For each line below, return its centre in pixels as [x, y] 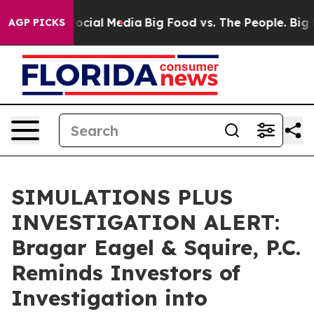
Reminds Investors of [126, 273]
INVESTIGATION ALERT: [145, 222]
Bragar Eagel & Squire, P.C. [156, 247]
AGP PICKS [37, 22]
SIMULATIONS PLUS [122, 197]
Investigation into [109, 298]
